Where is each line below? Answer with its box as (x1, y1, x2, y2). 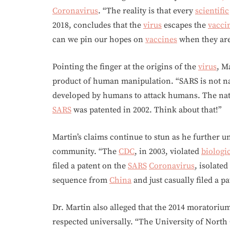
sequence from (52, 175, 109, 185)
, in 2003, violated (135, 146, 201, 157)
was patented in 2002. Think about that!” (71, 105, 222, 115)
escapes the (162, 20, 208, 30)
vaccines (145, 34, 177, 45)
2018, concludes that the (52, 20, 143, 30)
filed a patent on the (52, 161, 128, 171)
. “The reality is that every (98, 6, 195, 16)
